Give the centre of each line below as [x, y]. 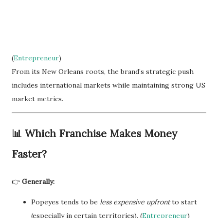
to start [183, 202]
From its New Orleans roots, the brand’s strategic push [103, 72]
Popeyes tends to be [65, 202]
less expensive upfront [135, 202]
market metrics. [37, 99]
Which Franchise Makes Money [101, 134]
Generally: [38, 182]
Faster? [29, 154]
